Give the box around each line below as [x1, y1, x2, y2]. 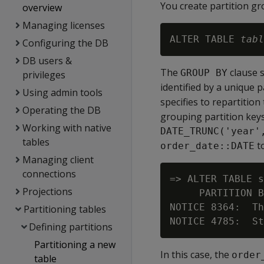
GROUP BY [180, 67, 227, 78]
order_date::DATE [160, 140, 255, 151]
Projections [22, 185, 72, 198]
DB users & [22, 54, 72, 67]
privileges [22, 68, 66, 81]
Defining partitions [29, 220, 113, 233]
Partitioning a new [34, 238, 115, 251]
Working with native [22, 121, 111, 134]
